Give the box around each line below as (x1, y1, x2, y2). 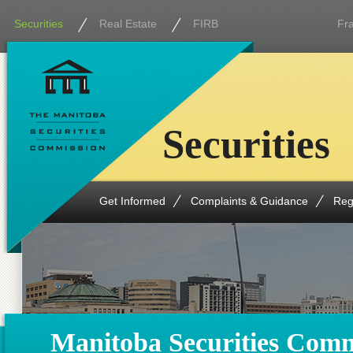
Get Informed (99, 195, 165, 207)
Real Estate (99, 17, 157, 30)
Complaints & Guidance (191, 195, 308, 207)
